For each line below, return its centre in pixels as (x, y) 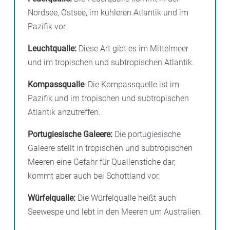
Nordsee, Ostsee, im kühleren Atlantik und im (108, 13)
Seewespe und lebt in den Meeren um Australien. (115, 212)
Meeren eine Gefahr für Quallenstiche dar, (102, 162)
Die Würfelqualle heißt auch (127, 198)
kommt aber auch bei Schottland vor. (94, 176)
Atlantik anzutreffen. (64, 112)
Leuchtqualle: (52, 49)
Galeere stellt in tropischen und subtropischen (110, 148)
